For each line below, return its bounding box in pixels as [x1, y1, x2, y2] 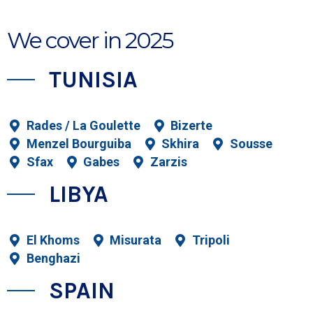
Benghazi [26, 251, 80, 266]
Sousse [229, 136, 272, 152]
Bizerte [170, 118, 212, 133]
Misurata [110, 233, 161, 248]
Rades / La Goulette [26, 118, 140, 133]
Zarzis [150, 154, 187, 170]
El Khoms [26, 233, 80, 248]
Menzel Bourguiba [26, 136, 131, 152]
